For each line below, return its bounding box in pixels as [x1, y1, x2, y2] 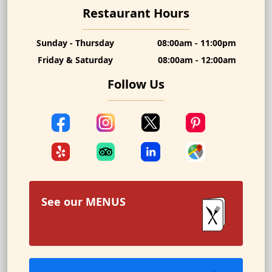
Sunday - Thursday [36, 36, 114, 49]
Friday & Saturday [38, 53, 113, 66]
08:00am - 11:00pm [157, 36, 236, 49]
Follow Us [107, 75, 165, 92]
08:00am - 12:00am [157, 53, 236, 66]
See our [41, 194, 86, 209]
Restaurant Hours [83, 4, 189, 21]
